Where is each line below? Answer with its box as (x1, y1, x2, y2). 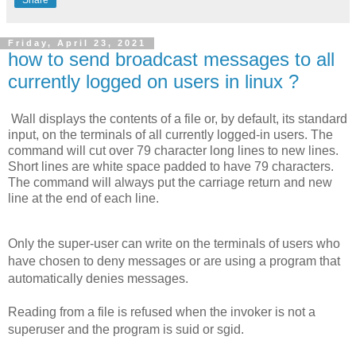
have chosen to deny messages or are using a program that (8, 254, 340, 269)
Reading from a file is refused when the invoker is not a (8, 305, 315, 319)
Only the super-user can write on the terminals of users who (8, 237, 340, 251)
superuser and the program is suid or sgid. (8, 323, 244, 337)
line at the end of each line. (8, 192, 159, 206)
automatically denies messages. (8, 272, 188, 286)
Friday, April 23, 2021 (8, 38, 146, 48)
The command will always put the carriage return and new (8, 176, 332, 190)
